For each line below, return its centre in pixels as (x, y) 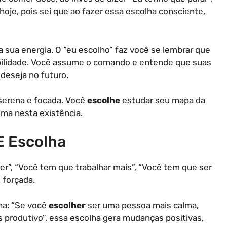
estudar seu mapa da (163, 100)
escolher (67, 205)
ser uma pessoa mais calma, (142, 205)
